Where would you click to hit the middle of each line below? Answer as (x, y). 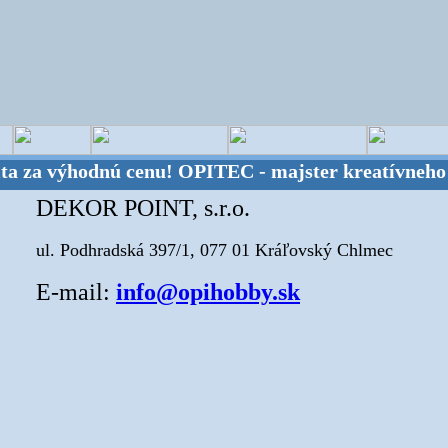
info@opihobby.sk (208, 292)
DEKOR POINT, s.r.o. (143, 208)
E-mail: (76, 292)
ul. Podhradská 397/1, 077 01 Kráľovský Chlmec (214, 250)
